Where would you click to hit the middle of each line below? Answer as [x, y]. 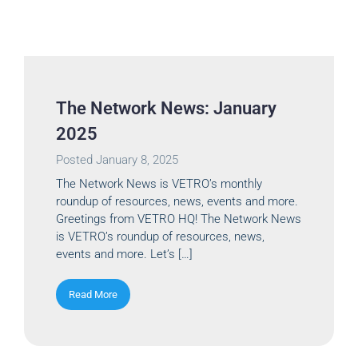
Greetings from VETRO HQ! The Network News [179, 219]
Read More [93, 294]
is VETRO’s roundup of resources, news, [160, 236]
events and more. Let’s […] [124, 254]
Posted [76, 159]
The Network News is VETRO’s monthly [159, 183]
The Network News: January [166, 108]
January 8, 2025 [137, 159]
